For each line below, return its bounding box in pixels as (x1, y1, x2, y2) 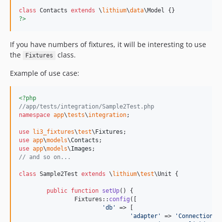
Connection (178, 213, 213, 220)
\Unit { (154, 170, 178, 177)
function (71, 187, 99, 194)
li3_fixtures (33, 128, 74, 135)
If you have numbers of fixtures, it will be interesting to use (10, 40, 206, 49)
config (109, 196, 130, 203)
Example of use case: (10, 68, 79, 78)
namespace (19, 111, 50, 118)
